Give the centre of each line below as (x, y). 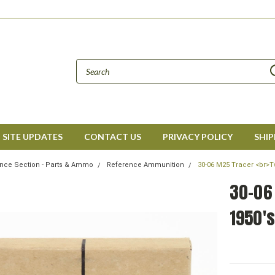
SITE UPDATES (32, 137)
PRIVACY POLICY (197, 137)
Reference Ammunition (146, 165)
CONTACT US (112, 137)
